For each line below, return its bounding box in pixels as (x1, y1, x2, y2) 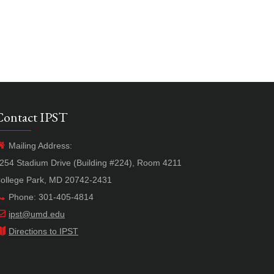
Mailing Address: (9, 141, 72, 151)
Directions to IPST (9, 226, 78, 237)
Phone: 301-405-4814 (9, 192, 94, 202)
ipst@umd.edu (9, 209, 65, 220)
